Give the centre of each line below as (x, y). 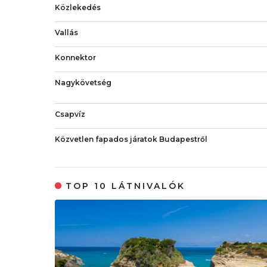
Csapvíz (70, 114)
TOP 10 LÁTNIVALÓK (126, 186)
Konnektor (75, 57)
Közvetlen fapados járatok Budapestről (131, 139)
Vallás (66, 33)
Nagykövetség (83, 82)
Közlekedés (78, 8)
